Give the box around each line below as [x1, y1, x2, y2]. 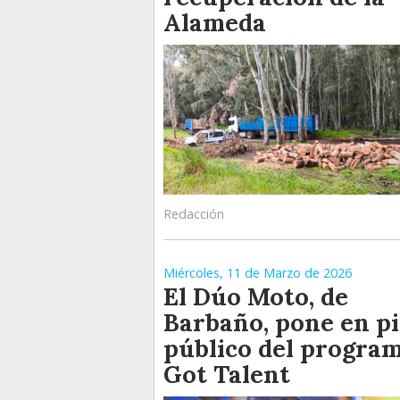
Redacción [163, 205, 224, 223]
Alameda [163, 7, 266, 38]
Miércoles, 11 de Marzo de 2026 [163, 264, 352, 282]
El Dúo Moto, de [163, 281, 348, 312]
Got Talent [163, 359, 290, 390]
